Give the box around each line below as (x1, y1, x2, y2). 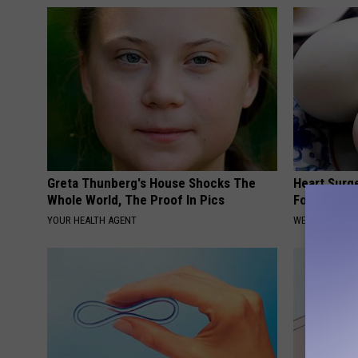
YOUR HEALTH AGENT (47, 214, 137, 227)
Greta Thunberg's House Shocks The (47, 175, 256, 192)
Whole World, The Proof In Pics (47, 192, 225, 209)
